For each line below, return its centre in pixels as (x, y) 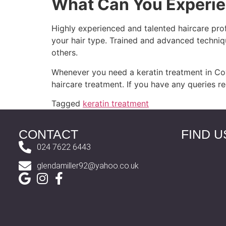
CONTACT (48, 134)
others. (65, 53)
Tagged (67, 104)
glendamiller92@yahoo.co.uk (88, 165)
